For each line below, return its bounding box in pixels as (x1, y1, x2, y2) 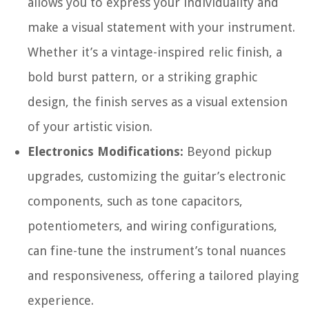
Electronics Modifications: (28, 144, 183, 159)
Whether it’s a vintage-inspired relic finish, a (28, 45, 282, 60)
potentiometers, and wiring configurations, (28, 219, 277, 234)
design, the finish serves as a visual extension (28, 94, 288, 110)
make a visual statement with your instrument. (28, 20, 295, 35)
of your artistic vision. (28, 119, 152, 134)
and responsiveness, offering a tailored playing (28, 268, 299, 283)
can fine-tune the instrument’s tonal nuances (28, 243, 286, 259)
